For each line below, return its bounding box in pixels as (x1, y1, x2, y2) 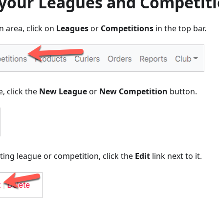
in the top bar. (153, 23, 206, 34)
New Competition (99, 86, 168, 97)
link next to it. (150, 151, 202, 162)
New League (39, 86, 87, 97)
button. (168, 86, 197, 97)
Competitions (101, 23, 153, 34)
